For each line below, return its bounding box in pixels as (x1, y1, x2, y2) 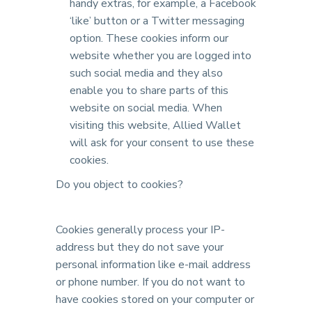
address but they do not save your (56, 240, 224, 255)
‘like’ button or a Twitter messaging (70, 13, 244, 29)
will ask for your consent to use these (70, 135, 254, 150)
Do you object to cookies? (56, 177, 183, 192)
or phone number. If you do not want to (56, 274, 245, 290)
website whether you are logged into (70, 48, 251, 63)
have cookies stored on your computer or (56, 292, 254, 307)
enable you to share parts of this (70, 83, 228, 98)
